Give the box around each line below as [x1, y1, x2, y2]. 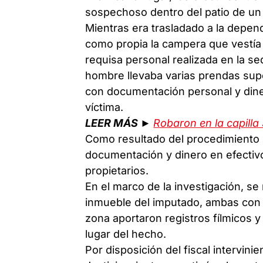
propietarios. [85, 164, 149, 177]
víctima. [85, 100, 124, 113]
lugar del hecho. [85, 227, 167, 240]
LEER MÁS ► [85, 116, 154, 129]
